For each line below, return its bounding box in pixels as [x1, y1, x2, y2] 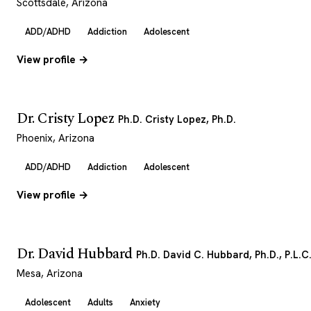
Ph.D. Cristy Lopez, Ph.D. [117, 112, 236, 126]
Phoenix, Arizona [17, 131, 94, 145]
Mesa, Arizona [17, 267, 83, 280]
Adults [87, 296, 113, 308]
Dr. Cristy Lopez [17, 108, 118, 130]
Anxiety [130, 296, 160, 308]
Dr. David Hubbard [17, 243, 136, 265]
